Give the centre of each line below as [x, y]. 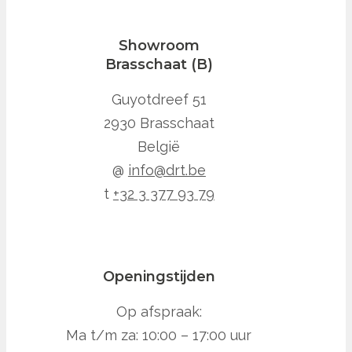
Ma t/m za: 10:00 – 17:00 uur [159, 335]
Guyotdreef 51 [159, 99]
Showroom [159, 45]
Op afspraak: [159, 311]
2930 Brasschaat [159, 123]
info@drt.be [167, 170]
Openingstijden [159, 276]
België [159, 146]
